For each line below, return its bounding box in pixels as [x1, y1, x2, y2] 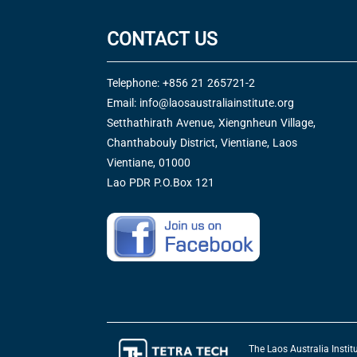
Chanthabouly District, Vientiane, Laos [107, 133, 298, 152]
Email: [107, 93, 140, 112]
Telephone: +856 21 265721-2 [107, 73, 256, 92]
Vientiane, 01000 [107, 153, 191, 172]
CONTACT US [107, 24, 218, 55]
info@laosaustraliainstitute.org [139, 93, 295, 112]
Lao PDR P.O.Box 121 [107, 173, 215, 192]
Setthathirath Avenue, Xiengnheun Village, [107, 113, 316, 132]
